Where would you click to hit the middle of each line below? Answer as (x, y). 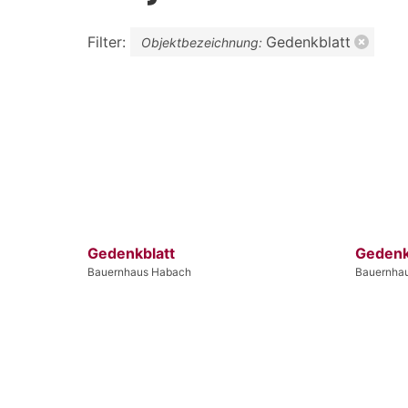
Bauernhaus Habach (139, 271)
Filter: (109, 41)
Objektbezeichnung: (204, 42)
